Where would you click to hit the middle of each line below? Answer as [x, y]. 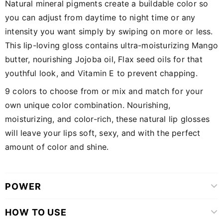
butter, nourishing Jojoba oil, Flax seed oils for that [104, 59]
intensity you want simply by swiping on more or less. [109, 31]
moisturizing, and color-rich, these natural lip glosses [108, 119]
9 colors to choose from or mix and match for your [104, 91]
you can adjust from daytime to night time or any [100, 17]
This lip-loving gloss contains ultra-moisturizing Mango [112, 45]
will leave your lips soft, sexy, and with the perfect [103, 133]
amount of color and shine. [57, 147]
